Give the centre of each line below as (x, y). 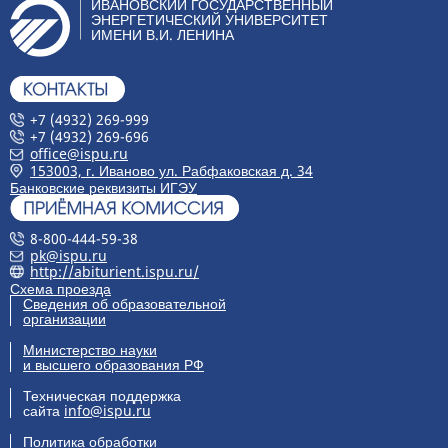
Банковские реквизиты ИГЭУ (103, 187)
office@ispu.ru (79, 154)
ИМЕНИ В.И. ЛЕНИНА (162, 34)
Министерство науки (90, 350)
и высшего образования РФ (113, 365)
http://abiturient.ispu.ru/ (114, 272)
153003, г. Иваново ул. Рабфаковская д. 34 (171, 170)
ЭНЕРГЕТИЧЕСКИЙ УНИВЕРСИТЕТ (209, 19)
